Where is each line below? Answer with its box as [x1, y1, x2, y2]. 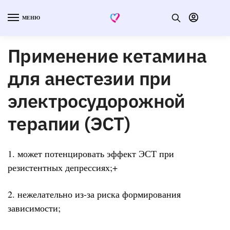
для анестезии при [8, 66, 171, 90]
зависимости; [8, 202, 61, 215]
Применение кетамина [8, 43, 207, 68]
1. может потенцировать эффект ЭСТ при [8, 147, 174, 160]
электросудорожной [8, 88, 185, 113]
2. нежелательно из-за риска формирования [8, 188, 181, 201]
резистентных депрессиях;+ [8, 161, 118, 174]
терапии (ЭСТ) [8, 111, 130, 136]
